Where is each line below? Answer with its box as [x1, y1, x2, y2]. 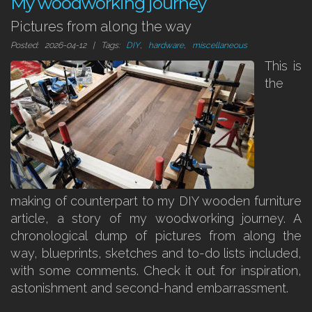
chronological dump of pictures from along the [10, 228, 302, 243]
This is [265, 58, 302, 73]
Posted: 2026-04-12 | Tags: [10, 40, 126, 50]
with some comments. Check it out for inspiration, [10, 263, 302, 278]
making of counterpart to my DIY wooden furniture [10, 194, 302, 208]
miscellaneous [192, 40, 247, 50]
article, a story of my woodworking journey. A [10, 211, 302, 226]
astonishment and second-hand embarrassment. [10, 281, 288, 295]
